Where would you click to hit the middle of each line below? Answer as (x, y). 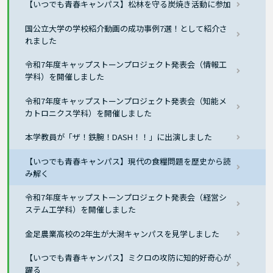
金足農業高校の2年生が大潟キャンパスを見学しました (122, 233)
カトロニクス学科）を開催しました (89, 113)
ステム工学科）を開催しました (81, 210)
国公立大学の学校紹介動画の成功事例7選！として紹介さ (126, 28)
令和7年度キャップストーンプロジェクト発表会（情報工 (126, 65)
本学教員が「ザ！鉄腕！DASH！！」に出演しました (119, 137)
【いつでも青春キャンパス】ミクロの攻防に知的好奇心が (128, 258)
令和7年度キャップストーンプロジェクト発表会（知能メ (126, 101)
